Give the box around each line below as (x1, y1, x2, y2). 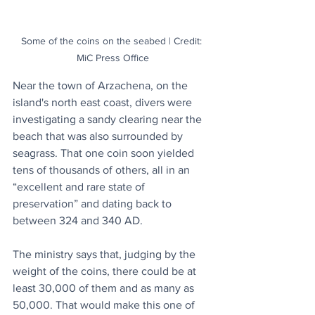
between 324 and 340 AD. (13, 214, 146, 226)
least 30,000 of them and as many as (13, 281, 197, 294)
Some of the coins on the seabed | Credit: (20, 34, 205, 46)
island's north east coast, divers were (13, 96, 195, 108)
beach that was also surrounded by (13, 129, 186, 142)
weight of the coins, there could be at (13, 264, 199, 277)
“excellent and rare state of (13, 180, 148, 193)
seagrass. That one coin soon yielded (13, 146, 197, 159)
